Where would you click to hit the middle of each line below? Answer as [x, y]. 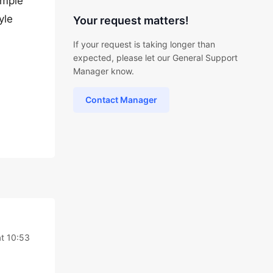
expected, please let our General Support [155, 58]
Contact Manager [121, 100]
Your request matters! [131, 20]
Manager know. [103, 71]
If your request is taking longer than [144, 44]
